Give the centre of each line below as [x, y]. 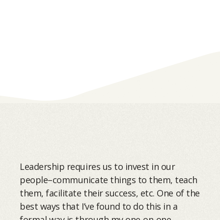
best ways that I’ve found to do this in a [99, 206]
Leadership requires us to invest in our [97, 167]
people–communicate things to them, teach [109, 180]
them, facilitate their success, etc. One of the [110, 193]
